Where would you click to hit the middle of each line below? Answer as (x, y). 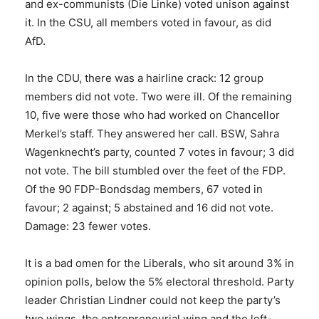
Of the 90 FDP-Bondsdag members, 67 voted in (144, 189)
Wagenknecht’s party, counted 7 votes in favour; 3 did (159, 152)
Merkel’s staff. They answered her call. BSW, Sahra (152, 134)
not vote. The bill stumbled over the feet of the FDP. (155, 171)
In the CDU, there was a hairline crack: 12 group (144, 78)
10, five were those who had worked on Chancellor (152, 115)
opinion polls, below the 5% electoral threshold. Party (159, 282)
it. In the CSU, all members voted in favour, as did (148, 23)
